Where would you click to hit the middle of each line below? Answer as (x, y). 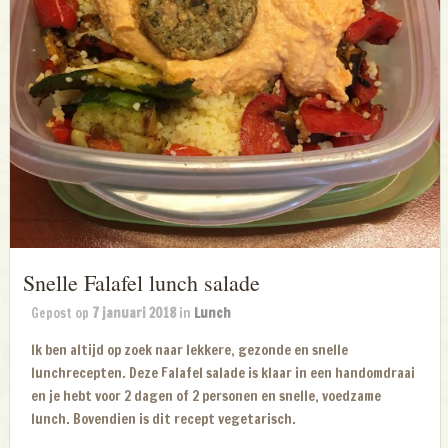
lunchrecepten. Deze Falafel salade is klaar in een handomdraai (223, 373)
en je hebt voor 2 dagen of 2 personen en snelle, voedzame (206, 396)
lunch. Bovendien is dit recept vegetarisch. (164, 419)
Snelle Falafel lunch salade (141, 283)
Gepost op (62, 313)
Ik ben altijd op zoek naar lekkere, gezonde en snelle (190, 350)
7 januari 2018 (134, 313)
